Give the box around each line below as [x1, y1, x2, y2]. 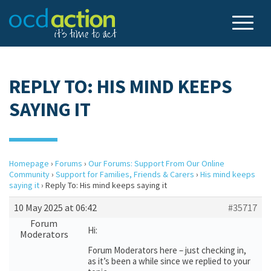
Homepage [9, 158, 49, 169]
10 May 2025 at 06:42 [14, 201, 97, 214]
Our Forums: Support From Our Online [88, 158, 224, 169]
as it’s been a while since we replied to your [88, 255, 250, 267]
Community [9, 169, 50, 180]
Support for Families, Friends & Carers [56, 169, 194, 180]
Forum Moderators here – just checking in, [88, 244, 246, 256]
